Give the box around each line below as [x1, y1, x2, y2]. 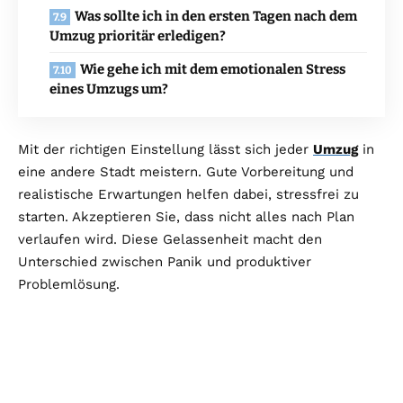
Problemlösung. [18, 276, 120, 293]
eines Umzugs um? [49, 81, 168, 98]
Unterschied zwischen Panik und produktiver [18, 254, 311, 271]
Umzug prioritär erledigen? [49, 28, 226, 45]
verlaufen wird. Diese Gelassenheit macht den [18, 231, 322, 248]
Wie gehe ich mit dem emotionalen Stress [80, 61, 345, 78]
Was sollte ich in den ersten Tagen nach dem [75, 8, 357, 25]
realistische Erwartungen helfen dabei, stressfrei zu [18, 186, 359, 203]
